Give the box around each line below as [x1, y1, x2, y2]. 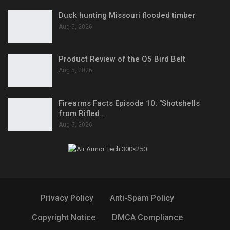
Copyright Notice [32, 213, 95, 223]
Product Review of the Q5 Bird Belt [59, 54, 185, 64]
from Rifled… [59, 109, 105, 119]
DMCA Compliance [112, 213, 183, 223]
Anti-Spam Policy [110, 193, 174, 203]
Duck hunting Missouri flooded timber [59, 10, 196, 20]
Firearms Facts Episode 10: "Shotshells [59, 99, 200, 108]
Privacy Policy [41, 193, 93, 203]
